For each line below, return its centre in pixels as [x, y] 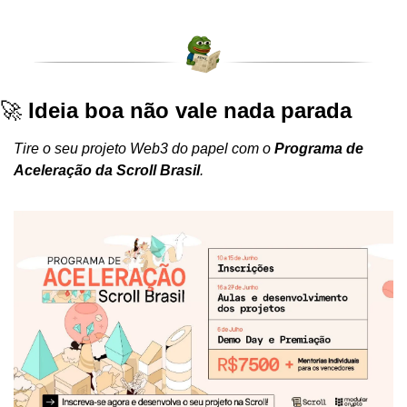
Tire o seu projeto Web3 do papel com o [144, 148]
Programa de [319, 148]
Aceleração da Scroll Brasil [107, 170]
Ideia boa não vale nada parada [190, 110]
